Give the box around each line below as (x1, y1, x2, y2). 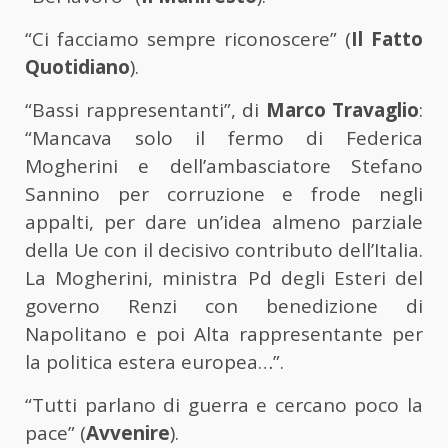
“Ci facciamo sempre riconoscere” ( (25, 26, 351, 53)
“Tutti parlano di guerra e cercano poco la (25, 392, 423, 419)
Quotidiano (25, 54, 130, 81)
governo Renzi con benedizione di (25, 293, 423, 320)
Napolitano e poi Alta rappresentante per (25, 321, 423, 348)
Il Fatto (351, 26, 423, 53)
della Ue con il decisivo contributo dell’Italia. (25, 237, 423, 264)
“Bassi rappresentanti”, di (25, 97, 266, 124)
